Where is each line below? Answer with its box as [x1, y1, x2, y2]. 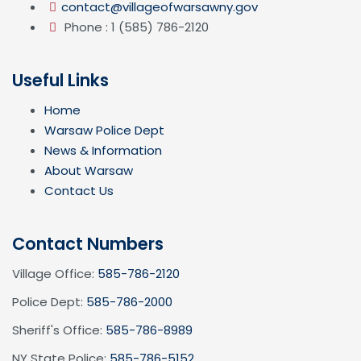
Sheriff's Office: [12, 322, 106, 339]
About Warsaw [44, 162, 133, 180]
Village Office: [12, 265, 98, 283]
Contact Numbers [12, 232, 164, 256]
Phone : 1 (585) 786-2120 [61, 19, 209, 36]
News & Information [44, 142, 162, 160]
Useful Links [12, 68, 109, 93]
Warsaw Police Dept [44, 122, 164, 139]
